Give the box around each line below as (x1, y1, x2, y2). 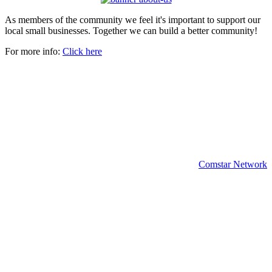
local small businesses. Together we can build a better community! (5, 25, 257, 36)
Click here (63, 46, 102, 56)
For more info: (5, 46, 63, 56)
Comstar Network (199, 158, 267, 169)
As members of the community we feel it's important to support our (5, 14, 260, 25)
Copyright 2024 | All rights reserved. (134, 118, 267, 128)
